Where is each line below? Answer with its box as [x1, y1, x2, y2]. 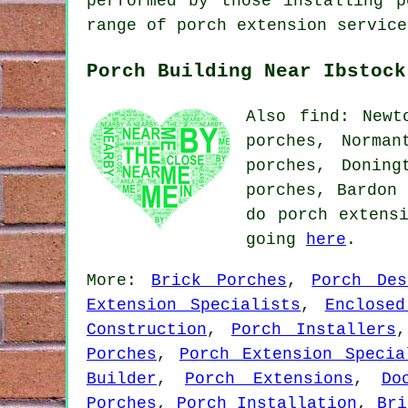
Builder [87, 369, 157, 388]
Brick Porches [151, 270, 287, 290]
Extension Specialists [87, 295, 301, 314]
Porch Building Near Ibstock [87, 59, 406, 82]
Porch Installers [230, 320, 396, 339]
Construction [87, 320, 207, 339]
